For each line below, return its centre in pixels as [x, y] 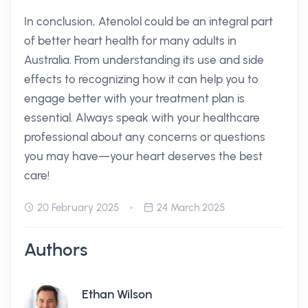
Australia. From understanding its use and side [144, 60]
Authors [56, 250]
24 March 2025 [191, 208]
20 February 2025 [78, 208]
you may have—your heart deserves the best [143, 156]
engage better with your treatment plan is [134, 98]
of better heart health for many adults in [130, 41]
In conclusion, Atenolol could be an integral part [148, 21]
